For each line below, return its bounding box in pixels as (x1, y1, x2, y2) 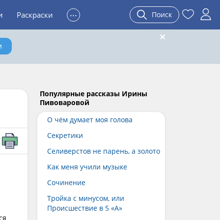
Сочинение (47, 178, 85, 187)
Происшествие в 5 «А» (47, 203, 122, 213)
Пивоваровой (40, 98, 89, 107)
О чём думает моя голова (47, 115, 133, 124)
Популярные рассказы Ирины (40, 89, 147, 98)
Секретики (47, 131, 83, 140)
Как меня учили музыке (47, 162, 127, 171)
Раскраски (17, 10, 53, 20)
